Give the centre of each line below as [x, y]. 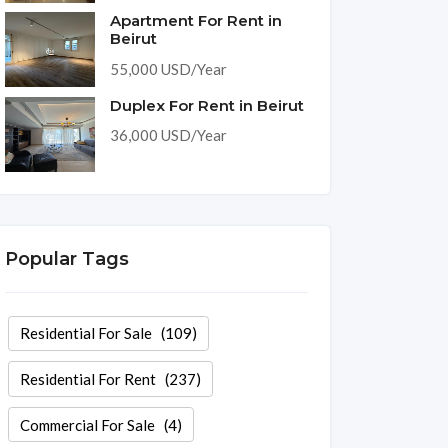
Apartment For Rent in [195, 20]
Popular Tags [66, 258]
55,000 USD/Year [168, 68]
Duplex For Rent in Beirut [206, 105]
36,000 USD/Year [168, 135]
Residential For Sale [85, 333]
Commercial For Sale [87, 424]
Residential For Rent [87, 378]
